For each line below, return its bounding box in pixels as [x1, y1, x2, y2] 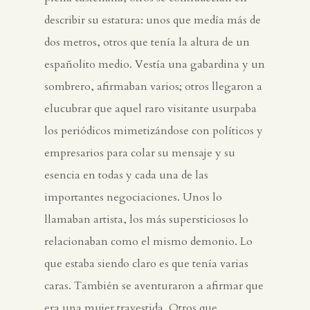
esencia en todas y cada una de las [44, 167, 208, 183]
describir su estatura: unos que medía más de [44, 12, 261, 28]
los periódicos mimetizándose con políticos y [44, 123, 263, 139]
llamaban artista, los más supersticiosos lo [44, 212, 248, 228]
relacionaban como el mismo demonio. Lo [44, 234, 253, 250]
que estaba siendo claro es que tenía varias [44, 256, 248, 272]
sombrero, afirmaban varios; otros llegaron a [44, 79, 262, 95]
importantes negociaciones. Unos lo [44, 190, 222, 206]
